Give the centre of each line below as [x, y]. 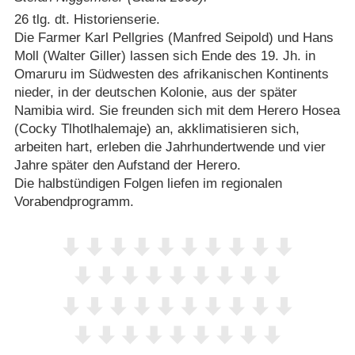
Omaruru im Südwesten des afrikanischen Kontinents [171, 74]
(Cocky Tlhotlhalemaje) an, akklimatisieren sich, [157, 128]
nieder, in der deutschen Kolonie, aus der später [155, 92]
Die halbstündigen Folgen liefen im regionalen [148, 183]
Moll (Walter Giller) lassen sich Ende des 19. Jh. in [164, 55]
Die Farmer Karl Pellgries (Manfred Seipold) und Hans [174, 37]
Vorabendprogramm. [74, 201]
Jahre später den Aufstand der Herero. [127, 165]
